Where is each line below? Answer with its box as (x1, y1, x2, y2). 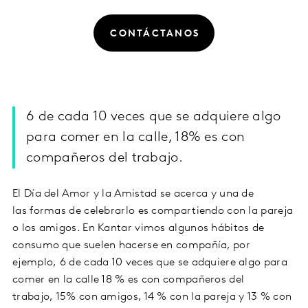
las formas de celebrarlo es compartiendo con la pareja (12, 206, 294, 217)
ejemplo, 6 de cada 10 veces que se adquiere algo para (12, 257, 287, 269)
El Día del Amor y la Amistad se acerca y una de (12, 188, 254, 200)
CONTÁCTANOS (110, 28, 200, 39)
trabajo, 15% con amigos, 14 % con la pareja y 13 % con (12, 291, 292, 303)
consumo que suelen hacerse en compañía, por (12, 240, 250, 252)
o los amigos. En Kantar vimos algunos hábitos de (12, 223, 265, 234)
